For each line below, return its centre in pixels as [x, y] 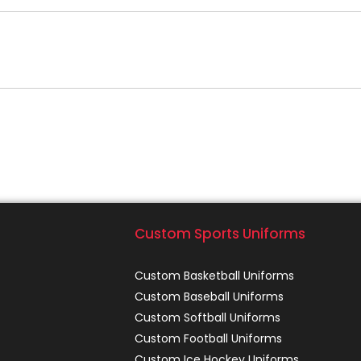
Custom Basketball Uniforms [214, 276]
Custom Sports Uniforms [220, 234]
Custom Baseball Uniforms [209, 297]
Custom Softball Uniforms [207, 317]
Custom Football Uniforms [208, 338]
